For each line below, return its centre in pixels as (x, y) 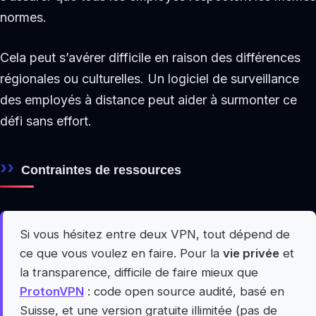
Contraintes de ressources (101, 169)
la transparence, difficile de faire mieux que (139, 273)
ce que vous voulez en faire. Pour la (121, 254)
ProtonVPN (51, 292)
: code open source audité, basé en (184, 292)
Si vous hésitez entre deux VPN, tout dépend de (154, 235)
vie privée (251, 254)
